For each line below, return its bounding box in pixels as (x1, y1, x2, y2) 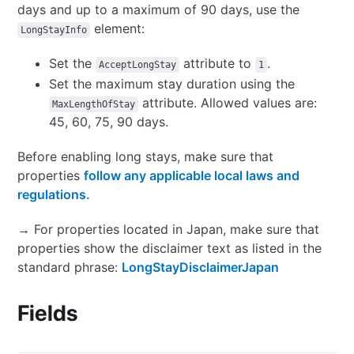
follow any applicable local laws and (84, 168, 300, 183)
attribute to (179, 55, 256, 71)
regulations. (17, 186, 91, 202)
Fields (17, 299, 78, 326)
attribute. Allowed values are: (138, 95, 318, 111)
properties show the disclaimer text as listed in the (17, 240, 322, 256)
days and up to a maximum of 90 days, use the (17, 2, 300, 17)
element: (90, 21, 145, 36)
